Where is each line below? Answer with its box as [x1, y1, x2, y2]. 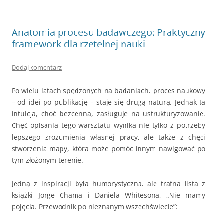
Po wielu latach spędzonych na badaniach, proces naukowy [12, 86, 205, 95]
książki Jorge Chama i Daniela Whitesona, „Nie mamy [12, 190, 205, 200]
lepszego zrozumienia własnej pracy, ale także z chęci [12, 132, 205, 141]
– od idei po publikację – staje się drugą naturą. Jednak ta [12, 97, 205, 107]
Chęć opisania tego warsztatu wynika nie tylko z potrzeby [12, 121, 205, 130]
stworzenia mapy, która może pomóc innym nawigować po [12, 144, 205, 153]
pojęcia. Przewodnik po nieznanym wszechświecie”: [12, 202, 178, 211]
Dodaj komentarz [12, 63, 62, 72]
